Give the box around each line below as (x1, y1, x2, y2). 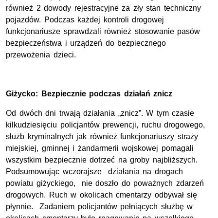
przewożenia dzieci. (6, 51, 76, 59)
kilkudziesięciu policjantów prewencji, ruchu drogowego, (6, 121, 205, 129)
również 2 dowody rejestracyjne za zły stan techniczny (6, 4, 201, 13)
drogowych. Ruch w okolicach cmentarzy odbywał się (6, 191, 198, 200)
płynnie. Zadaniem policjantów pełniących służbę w (6, 202, 193, 211)
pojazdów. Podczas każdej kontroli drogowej (6, 16, 164, 24)
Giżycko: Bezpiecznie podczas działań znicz (6, 90, 173, 98)
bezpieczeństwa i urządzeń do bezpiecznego (6, 39, 166, 48)
